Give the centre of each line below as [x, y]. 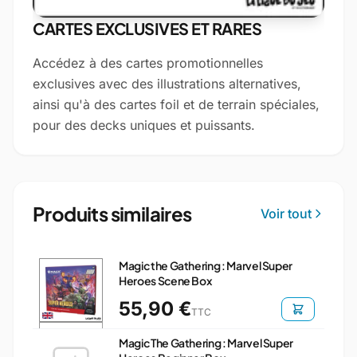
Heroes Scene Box [165, 280]
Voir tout [286, 214]
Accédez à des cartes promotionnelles [148, 63]
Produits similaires [112, 214]
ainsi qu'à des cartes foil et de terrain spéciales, [176, 104]
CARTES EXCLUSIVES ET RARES [147, 28]
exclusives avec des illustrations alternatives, [167, 84]
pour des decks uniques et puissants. [144, 125]
